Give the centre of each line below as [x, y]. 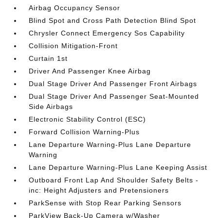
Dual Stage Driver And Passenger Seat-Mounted [114, 96]
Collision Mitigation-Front [73, 46]
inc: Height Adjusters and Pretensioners [99, 190]
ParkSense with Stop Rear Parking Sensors [105, 203]
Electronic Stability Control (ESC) [88, 119]
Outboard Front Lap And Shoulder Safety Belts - [114, 180]
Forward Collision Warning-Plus [84, 132]
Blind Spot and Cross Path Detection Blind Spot [113, 20]
